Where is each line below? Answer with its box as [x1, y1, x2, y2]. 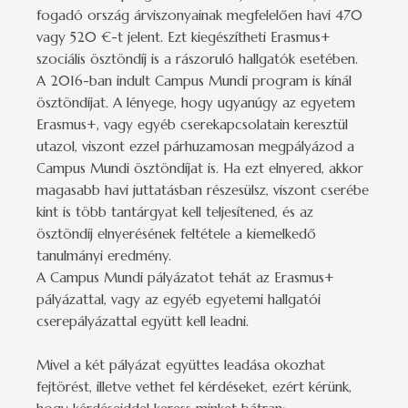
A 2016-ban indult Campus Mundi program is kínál [36, 71, 352, 89]
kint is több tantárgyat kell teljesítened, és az [36, 202, 313, 220]
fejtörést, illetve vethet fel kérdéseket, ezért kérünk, [36, 377, 352, 395]
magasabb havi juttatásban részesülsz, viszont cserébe [36, 180, 369, 199]
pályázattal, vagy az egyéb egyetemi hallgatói [36, 290, 321, 308]
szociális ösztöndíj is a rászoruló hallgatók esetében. [36, 49, 358, 67]
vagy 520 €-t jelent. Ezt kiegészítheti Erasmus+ [36, 27, 331, 46]
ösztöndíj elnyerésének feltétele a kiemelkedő [36, 224, 316, 242]
